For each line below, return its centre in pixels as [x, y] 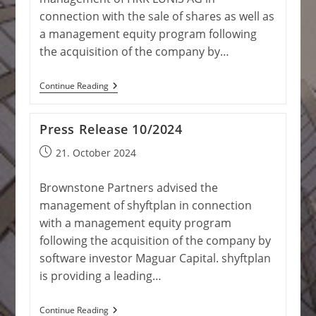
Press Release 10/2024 [111, 129]
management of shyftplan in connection [145, 205]
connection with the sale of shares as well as [157, 16]
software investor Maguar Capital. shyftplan [155, 258]
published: [64, 167]
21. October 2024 [96, 153]
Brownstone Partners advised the [128, 188]
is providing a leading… [100, 276]
